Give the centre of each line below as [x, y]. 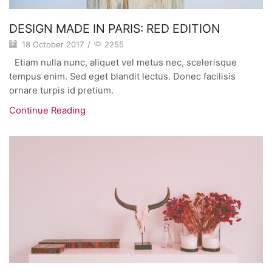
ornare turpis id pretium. [61, 91]
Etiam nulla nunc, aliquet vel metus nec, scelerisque [123, 63]
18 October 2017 [52, 45]
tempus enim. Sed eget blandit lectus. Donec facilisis [122, 77]
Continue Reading [47, 111]
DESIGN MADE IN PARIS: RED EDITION [115, 29]
